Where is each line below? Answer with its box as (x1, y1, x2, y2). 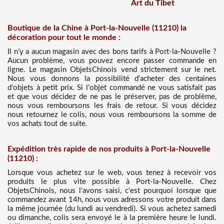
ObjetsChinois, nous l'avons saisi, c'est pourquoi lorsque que (7, 186, 216, 194)
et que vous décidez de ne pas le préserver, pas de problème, (7, 93, 216, 101)
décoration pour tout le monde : (7, 33, 120, 42)
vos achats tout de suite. (7, 120, 87, 128)
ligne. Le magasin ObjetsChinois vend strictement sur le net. (7, 66, 216, 74)
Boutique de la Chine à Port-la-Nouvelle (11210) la (7, 24, 186, 32)
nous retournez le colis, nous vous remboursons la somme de (7, 111, 216, 119)
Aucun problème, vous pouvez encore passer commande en (7, 57, 216, 65)
